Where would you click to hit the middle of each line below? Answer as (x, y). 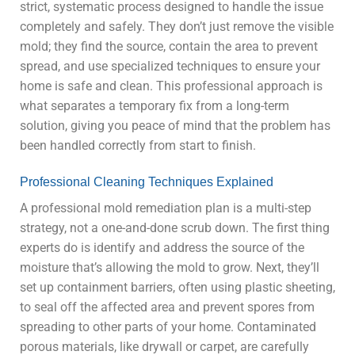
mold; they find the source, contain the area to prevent (169, 47)
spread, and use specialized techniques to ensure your (170, 67)
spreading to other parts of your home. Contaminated (168, 326)
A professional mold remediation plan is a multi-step (166, 208)
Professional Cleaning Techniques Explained (147, 181)
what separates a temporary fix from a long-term (155, 106)
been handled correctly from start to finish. (138, 146)
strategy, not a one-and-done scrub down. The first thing (175, 227)
